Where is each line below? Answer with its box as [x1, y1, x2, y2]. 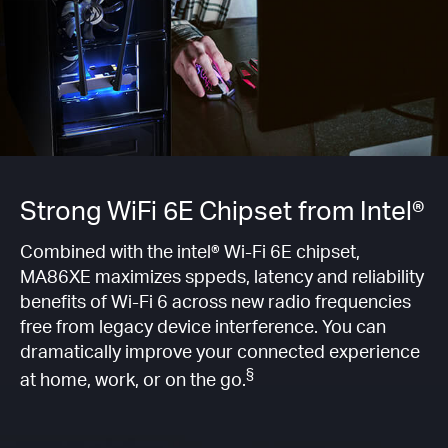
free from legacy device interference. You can [20, 314, 386, 338]
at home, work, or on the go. [20, 367, 246, 391]
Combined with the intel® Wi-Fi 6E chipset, [20, 239, 360, 263]
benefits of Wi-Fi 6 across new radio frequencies [20, 289, 411, 313]
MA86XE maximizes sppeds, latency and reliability [20, 264, 424, 288]
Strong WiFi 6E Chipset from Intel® [20, 193, 425, 227]
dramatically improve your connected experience [20, 339, 420, 363]
